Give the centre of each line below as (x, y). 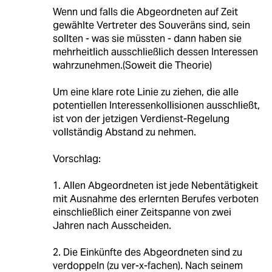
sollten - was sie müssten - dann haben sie (147, 38)
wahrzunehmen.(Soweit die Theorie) (132, 65)
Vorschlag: (76, 158)
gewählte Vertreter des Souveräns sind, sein (151, 25)
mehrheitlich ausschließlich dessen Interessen (155, 52)
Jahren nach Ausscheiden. (112, 225)
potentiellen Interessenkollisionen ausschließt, (156, 105)
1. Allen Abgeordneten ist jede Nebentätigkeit (155, 185)
